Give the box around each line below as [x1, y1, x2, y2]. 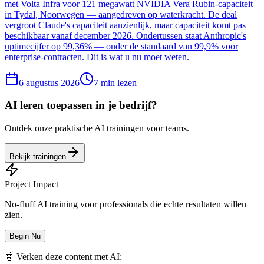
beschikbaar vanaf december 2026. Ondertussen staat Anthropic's [5, 30, 246, 41]
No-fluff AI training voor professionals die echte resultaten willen [5, 199, 246, 209]
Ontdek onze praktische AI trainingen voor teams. [5, 123, 189, 133]
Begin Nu [9, 232, 41, 240]
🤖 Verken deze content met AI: [5, 252, 122, 262]
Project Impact [5, 179, 58, 189]
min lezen [98, 77, 137, 88]
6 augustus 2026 [19, 77, 80, 88]
